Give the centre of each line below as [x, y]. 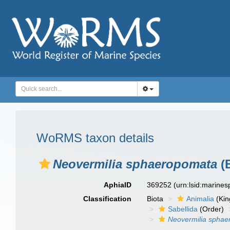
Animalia [200, 199]
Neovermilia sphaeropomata [135, 164]
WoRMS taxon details [95, 138]
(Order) [211, 209]
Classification [108, 199]
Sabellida [183, 209]
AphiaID [118, 185]
